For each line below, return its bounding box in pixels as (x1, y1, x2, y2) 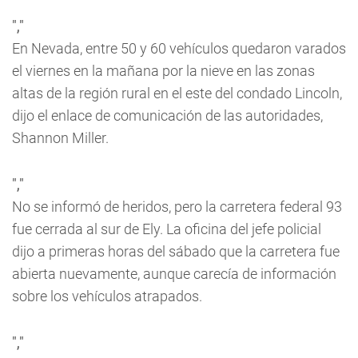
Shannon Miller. (12, 129, 109, 147)
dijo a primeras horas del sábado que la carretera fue (12, 243, 340, 261)
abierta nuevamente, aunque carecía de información (12, 265, 336, 283)
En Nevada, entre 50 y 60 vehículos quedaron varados (12, 40, 346, 58)
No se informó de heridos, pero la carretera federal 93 (12, 198, 342, 216)
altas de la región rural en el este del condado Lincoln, (12, 85, 342, 102)
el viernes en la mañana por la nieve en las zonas (12, 62, 315, 80)
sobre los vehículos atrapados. (12, 288, 202, 305)
